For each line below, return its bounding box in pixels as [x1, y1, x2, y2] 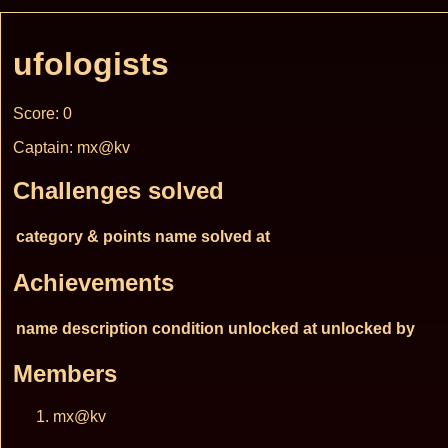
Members [13, 360, 117, 388]
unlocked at [228, 319, 317, 337]
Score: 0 [13, 104, 72, 122]
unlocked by [321, 319, 415, 337]
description [62, 319, 148, 337]
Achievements [13, 268, 174, 296]
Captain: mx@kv [13, 138, 130, 156]
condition [152, 319, 224, 337]
